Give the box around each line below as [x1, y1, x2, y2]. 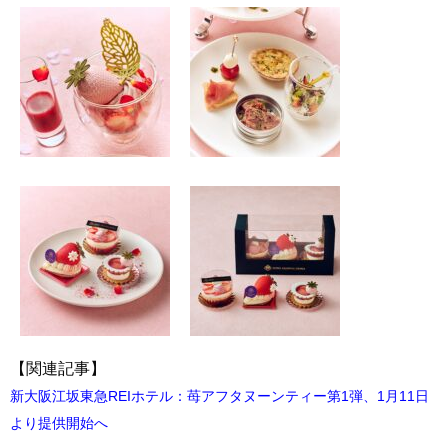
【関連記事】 [10, 360, 106, 378]
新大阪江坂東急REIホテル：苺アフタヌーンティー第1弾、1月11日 [10, 388, 429, 405]
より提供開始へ [10, 415, 108, 432]
